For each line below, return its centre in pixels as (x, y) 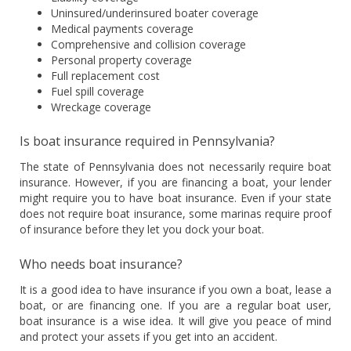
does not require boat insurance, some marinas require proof (175, 214)
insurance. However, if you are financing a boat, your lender (175, 183)
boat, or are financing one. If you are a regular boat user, (175, 306)
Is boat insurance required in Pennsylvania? (147, 141)
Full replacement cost (105, 76)
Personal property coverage (121, 60)
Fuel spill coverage (98, 92)
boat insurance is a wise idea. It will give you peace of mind (175, 321)
